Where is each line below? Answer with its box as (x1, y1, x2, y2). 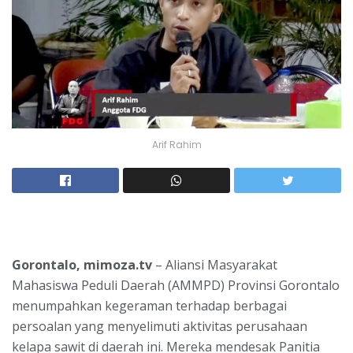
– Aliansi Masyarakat (152, 256, 277, 274)
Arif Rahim (151, 138, 202, 152)
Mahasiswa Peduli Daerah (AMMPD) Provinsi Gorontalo (12, 277, 340, 295)
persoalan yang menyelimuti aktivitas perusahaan (12, 318, 307, 336)
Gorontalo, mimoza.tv (12, 256, 152, 274)
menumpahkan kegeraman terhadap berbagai (12, 297, 287, 315)
